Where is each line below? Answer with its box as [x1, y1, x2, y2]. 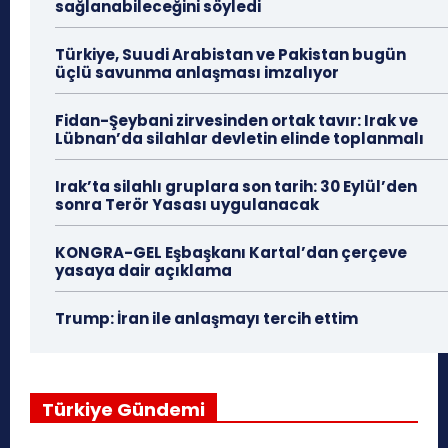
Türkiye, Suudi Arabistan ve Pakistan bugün [55, 43, 406, 65]
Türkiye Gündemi [42, 396, 205, 422]
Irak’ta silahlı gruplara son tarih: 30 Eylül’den [55, 175, 417, 197]
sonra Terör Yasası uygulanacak [55, 193, 319, 215]
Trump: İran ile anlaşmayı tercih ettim [55, 307, 358, 329]
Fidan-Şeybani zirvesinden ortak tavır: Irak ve [55, 109, 418, 131]
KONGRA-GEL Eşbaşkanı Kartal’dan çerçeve [55, 241, 407, 263]
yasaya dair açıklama [55, 259, 232, 281]
